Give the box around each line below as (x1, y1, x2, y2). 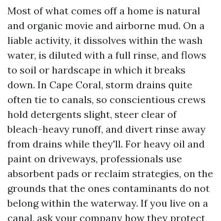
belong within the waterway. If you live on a (7, 197, 208, 209)
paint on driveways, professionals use (7, 152, 182, 165)
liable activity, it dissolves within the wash (7, 34, 203, 46)
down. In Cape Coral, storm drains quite (7, 78, 192, 91)
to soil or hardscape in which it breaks (7, 64, 185, 76)
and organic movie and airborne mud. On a (7, 19, 205, 32)
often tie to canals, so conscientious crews (7, 93, 206, 106)
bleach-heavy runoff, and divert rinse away (7, 123, 206, 135)
